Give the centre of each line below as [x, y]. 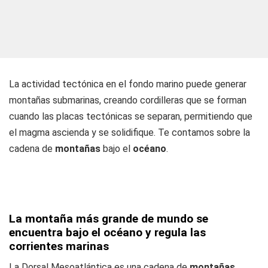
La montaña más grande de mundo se [109, 219]
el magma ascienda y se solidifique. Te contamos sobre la [130, 133]
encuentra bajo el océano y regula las [107, 232]
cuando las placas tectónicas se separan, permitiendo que [131, 116]
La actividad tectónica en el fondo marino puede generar [128, 84]
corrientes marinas [59, 246]
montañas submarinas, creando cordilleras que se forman [128, 100]
